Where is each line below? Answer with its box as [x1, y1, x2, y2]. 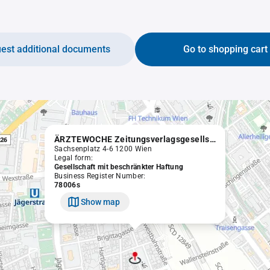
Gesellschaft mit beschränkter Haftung [54, 163, 184, 171]
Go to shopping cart [183, 43, 268, 55]
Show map [81, 196, 120, 207]
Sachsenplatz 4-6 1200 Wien [54, 145, 152, 153]
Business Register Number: [54, 172, 146, 180]
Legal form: [54, 154, 93, 162]
